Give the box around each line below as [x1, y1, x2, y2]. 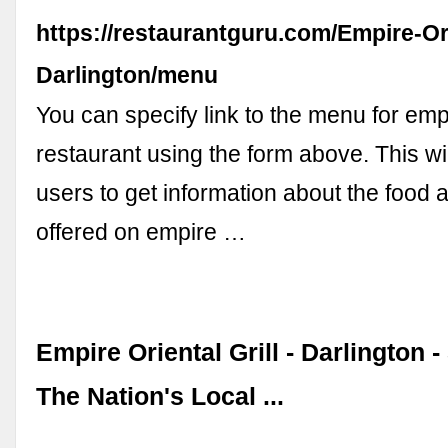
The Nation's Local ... [36, 382, 285, 410]
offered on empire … [36, 218, 247, 245]
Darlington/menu [36, 61, 219, 88]
